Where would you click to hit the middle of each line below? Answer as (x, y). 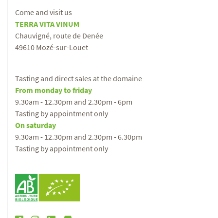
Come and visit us (44, 12)
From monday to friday (54, 90)
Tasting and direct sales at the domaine (79, 79)
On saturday (36, 125)
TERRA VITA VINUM (47, 24)
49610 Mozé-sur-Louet (52, 47)
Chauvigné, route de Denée (59, 36)
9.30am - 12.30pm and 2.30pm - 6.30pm (79, 137)
